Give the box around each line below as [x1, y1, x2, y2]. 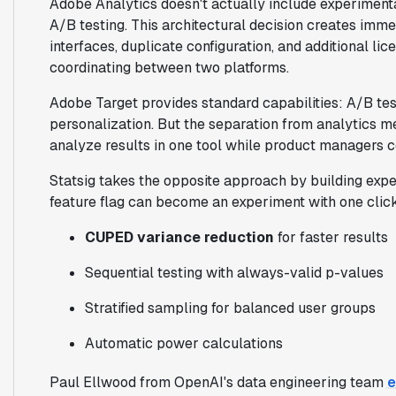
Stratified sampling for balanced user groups [84, 298, 376, 317]
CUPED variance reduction [84, 227, 274, 247]
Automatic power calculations [84, 333, 283, 353]
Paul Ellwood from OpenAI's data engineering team [49, 372, 387, 392]
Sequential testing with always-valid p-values [84, 263, 384, 282]
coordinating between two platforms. [49, 57, 289, 77]
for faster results [273, 227, 388, 247]
